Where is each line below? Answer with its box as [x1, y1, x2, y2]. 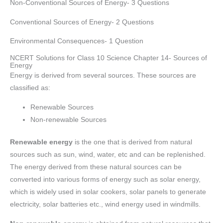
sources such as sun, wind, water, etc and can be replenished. [10, 151, 206, 159]
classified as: [10, 84, 50, 92]
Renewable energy [10, 138, 73, 146]
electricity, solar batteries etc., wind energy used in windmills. [10, 201, 201, 209]
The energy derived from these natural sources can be [10, 163, 182, 171]
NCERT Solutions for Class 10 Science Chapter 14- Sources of [10, 54, 207, 62]
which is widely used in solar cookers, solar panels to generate [10, 188, 206, 196]
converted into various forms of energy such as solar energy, [10, 176, 201, 184]
